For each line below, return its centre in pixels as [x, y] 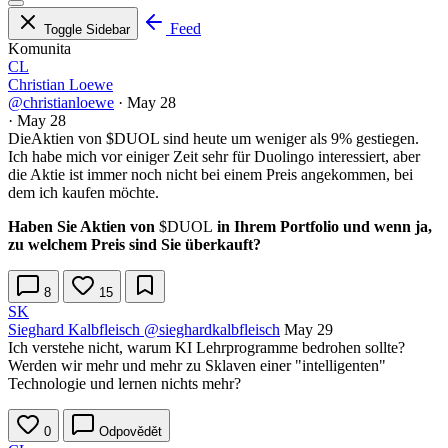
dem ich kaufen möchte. [83, 193]
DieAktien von [57, 139]
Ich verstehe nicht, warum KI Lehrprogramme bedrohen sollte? [206, 348]
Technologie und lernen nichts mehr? [124, 384]
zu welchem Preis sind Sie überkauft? [134, 245]
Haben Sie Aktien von [83, 227]
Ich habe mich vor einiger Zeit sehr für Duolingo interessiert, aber [214, 157]
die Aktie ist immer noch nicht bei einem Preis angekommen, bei [210, 175]
